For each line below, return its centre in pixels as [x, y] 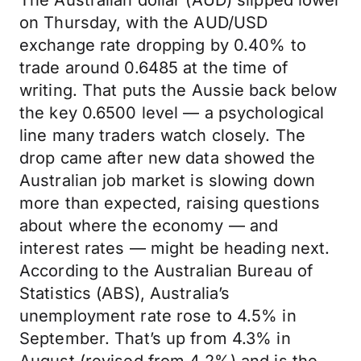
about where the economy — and [149, 226]
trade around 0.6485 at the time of [154, 68]
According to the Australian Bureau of [166, 271]
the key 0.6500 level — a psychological [172, 113]
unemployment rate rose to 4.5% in [158, 316]
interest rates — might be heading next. [175, 248]
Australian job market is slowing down [168, 180]
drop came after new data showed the [167, 158]
